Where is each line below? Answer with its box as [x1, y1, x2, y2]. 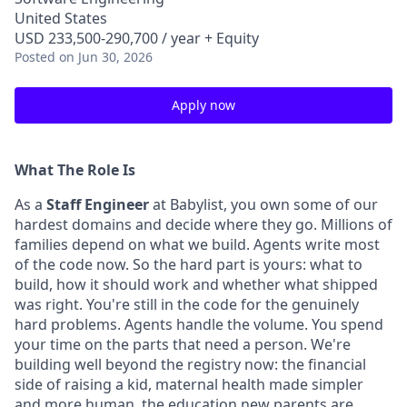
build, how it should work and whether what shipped [15, 274, 378, 294]
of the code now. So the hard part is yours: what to [15, 254, 362, 274]
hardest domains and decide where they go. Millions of [15, 214, 392, 234]
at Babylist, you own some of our [153, 194, 378, 214]
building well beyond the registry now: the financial [15, 354, 366, 374]
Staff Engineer [46, 194, 153, 214]
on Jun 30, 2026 [59, 48, 153, 65]
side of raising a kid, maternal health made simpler [15, 374, 363, 394]
